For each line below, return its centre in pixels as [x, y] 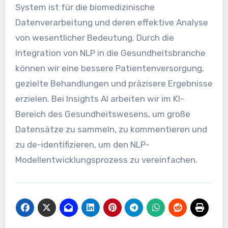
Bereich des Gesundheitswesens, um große [103, 114]
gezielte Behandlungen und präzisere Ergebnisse [114, 84]
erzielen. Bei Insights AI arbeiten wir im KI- [99, 99]
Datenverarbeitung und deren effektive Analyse [111, 23]
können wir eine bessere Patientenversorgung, [109, 68]
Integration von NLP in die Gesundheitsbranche [110, 53]
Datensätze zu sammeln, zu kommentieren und [111, 130]
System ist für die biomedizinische [85, 7]
